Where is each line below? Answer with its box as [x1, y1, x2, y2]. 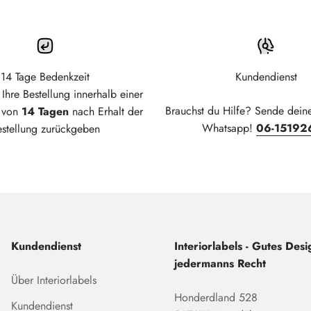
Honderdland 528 [174, 289, 258, 306]
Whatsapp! [201, 120, 256, 137]
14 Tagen [21, 103, 69, 120]
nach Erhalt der [68, 103, 143, 120]
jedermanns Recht [174, 255, 266, 272]
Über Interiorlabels [10, 272, 96, 289]
